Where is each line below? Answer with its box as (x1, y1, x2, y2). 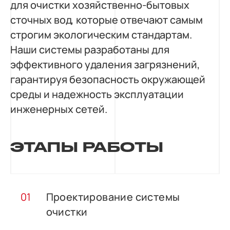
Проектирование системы (46, 189, 180, 204)
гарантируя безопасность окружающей (10, 72, 205, 87)
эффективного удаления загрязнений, (10, 57, 200, 72)
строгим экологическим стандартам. (10, 28, 192, 42)
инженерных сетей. (10, 102, 107, 117)
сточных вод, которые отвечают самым (10, 13, 203, 27)
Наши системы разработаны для (10, 43, 169, 57)
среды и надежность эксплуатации (10, 87, 184, 102)
